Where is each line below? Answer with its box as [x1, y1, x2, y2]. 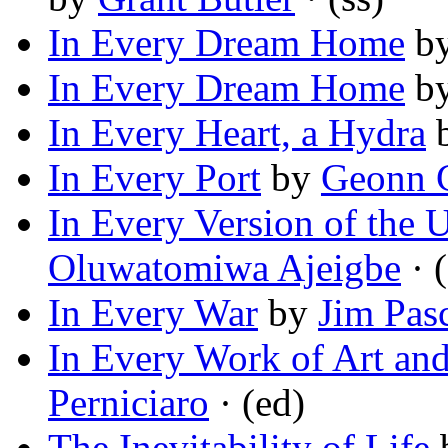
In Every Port [48, 156, 261, 200]
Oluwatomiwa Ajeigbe [48, 246, 401, 290]
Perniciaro [48, 381, 209, 425]
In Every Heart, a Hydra [48, 111, 426, 155]
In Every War [48, 291, 258, 335]
